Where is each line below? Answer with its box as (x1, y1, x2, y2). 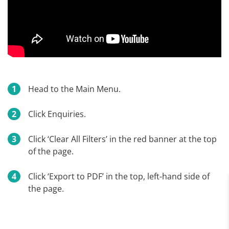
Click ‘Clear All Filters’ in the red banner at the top (28, 133, 217, 145)
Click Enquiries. (28, 108, 86, 120)
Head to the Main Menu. (28, 83, 121, 95)
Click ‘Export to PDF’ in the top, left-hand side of (28, 171, 210, 182)
